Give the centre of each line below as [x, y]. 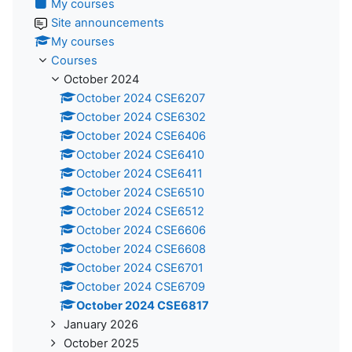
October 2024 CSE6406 [141, 136]
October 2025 [101, 343]
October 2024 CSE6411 [139, 173]
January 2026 [101, 324]
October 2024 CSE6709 [141, 286]
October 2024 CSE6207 [141, 98]
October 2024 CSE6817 [143, 305]
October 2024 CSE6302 [141, 117]
